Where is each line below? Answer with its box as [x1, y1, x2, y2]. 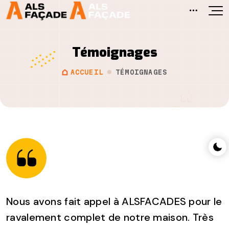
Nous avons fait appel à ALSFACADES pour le [6, 194, 222, 208]
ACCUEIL [70, 68, 104, 76]
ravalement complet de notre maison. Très [6, 210, 214, 224]
